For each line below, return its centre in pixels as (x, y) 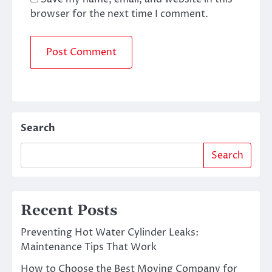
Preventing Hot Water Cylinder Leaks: (110, 233)
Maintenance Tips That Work (89, 247)
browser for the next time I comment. (119, 14)
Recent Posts (69, 211)
